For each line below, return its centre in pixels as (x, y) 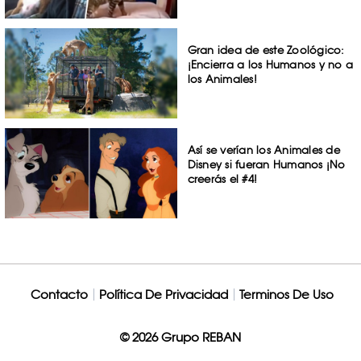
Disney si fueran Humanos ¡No (266, 164)
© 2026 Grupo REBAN (180, 337)
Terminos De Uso (286, 294)
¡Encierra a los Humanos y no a (270, 65)
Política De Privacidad (163, 294)
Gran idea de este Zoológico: (266, 50)
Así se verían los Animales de (263, 149)
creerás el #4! (222, 178)
